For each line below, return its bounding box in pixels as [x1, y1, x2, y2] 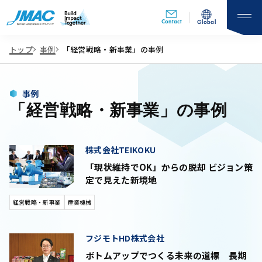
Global [197, 18, 216, 26]
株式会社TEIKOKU [85, 144, 156, 156]
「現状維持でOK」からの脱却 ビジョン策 [85, 160, 253, 173]
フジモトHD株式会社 [85, 232, 164, 244]
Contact [161, 18, 182, 26]
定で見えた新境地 [85, 173, 157, 186]
